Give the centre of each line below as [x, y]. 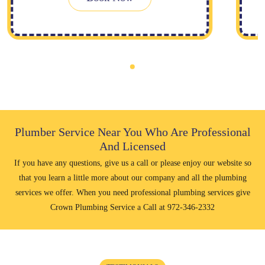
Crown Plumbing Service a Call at [109, 207]
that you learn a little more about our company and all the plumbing [132, 177]
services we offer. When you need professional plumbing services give [132, 192]
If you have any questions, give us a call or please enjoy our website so [132, 163]
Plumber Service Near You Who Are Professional [132, 132]
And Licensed [132, 146]
